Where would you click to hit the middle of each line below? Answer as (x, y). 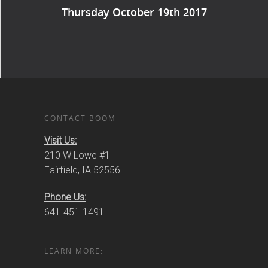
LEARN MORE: (74, 251)
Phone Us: (65, 197)
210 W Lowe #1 (77, 156)
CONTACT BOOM (80, 118)
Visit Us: (60, 141)
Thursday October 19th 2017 (134, 12)
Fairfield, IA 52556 (82, 170)
